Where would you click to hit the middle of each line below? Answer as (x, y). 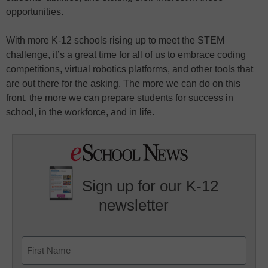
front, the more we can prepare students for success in (120, 98)
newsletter (134, 205)
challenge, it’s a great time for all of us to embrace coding (126, 55)
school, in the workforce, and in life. (80, 112)
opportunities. (35, 12)
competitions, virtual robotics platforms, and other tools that (130, 69)
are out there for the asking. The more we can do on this (123, 84)
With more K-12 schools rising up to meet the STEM (115, 41)
